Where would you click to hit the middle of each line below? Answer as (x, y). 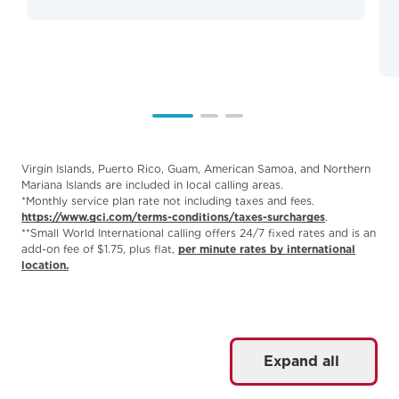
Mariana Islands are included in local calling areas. (152, 185)
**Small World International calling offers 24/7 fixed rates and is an (199, 233)
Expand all (301, 361)
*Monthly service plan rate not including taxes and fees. (168, 201)
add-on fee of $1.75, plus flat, (100, 249)
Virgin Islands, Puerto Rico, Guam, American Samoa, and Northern (196, 169)
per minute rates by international (267, 249)
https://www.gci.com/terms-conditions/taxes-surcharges (173, 217)
